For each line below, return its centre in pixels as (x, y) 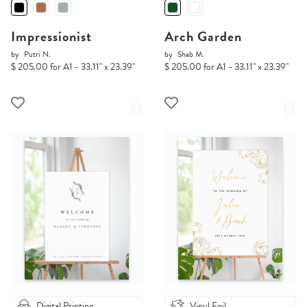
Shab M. (191, 54)
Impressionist (51, 37)
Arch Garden (203, 37)
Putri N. (37, 54)
